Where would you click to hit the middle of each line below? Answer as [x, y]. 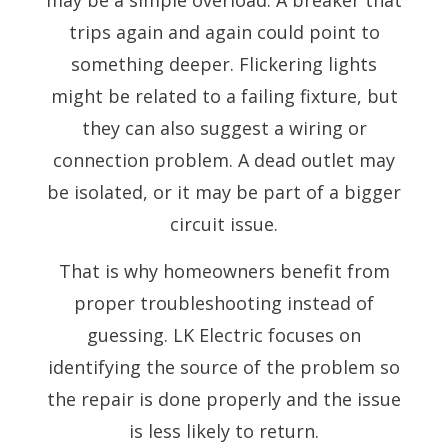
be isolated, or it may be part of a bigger [224, 191]
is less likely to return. [224, 430]
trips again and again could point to [224, 31]
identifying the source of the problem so [224, 366]
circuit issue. [224, 223]
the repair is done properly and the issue [224, 398]
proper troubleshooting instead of [224, 302]
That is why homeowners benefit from [224, 270]
